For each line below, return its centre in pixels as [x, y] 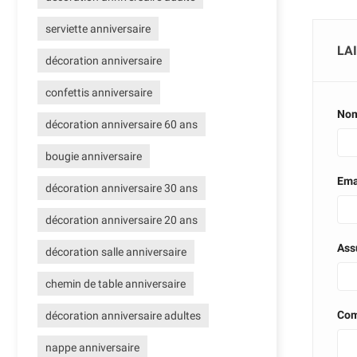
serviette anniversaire [98, 29]
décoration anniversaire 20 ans [122, 220]
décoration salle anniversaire [116, 252]
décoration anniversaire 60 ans [122, 125]
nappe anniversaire [92, 348]
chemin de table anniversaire [116, 284]
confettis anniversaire [99, 93]
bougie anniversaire [94, 157]
